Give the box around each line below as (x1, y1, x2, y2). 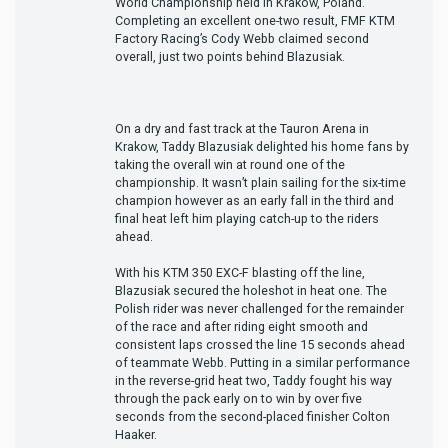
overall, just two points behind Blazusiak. (115, 48, 345, 64)
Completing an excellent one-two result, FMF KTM (115, 12, 395, 28)
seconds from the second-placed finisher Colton (115, 408, 390, 424)
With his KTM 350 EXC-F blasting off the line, (115, 264, 365, 280)
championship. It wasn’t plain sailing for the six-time (115, 174, 406, 190)
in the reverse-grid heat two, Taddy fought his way (115, 372, 392, 388)
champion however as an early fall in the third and (115, 192, 394, 208)
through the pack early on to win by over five (115, 390, 362, 406)
